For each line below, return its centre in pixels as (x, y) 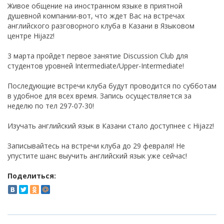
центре (20, 36)
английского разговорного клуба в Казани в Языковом (101, 26)
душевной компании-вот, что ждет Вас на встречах (96, 16)
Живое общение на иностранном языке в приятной (95, 6)
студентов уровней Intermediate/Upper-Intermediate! (96, 66)
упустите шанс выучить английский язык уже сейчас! (97, 156)
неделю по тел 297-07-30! (51, 106)
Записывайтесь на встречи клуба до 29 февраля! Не (96, 146)
